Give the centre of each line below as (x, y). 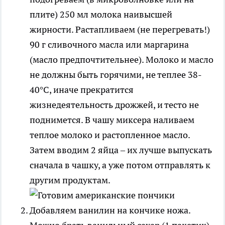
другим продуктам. (70, 180)
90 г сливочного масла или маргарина (109, 44)
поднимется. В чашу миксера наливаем (112, 120)
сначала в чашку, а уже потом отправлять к (120, 165)
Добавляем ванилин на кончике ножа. (110, 210)
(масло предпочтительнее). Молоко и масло (122, 59)
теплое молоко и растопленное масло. (110, 135)
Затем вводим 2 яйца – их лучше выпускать (121, 150)
